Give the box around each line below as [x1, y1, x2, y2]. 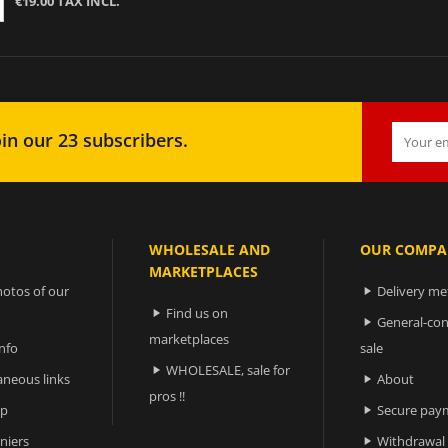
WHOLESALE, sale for [166, 360, 291, 379]
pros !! [149, 386, 186, 405]
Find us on [166, 303, 229, 322]
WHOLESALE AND [149, 239, 271, 259]
